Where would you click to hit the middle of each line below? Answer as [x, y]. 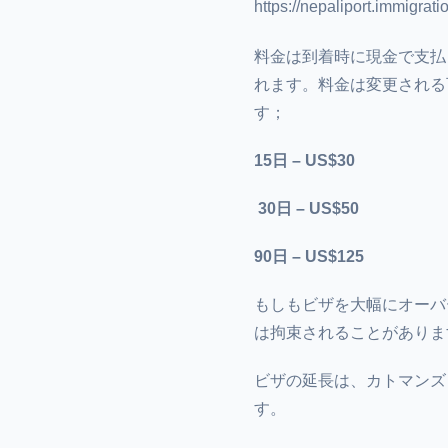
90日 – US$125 [309, 256]
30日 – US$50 [306, 208]
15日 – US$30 [304, 160]
